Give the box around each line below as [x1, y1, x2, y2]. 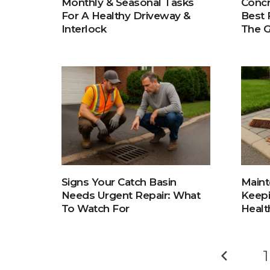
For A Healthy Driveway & [61, 9, 190, 22]
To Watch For [61, 202, 130, 215]
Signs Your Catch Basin [61, 176, 177, 189]
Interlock [61, 22, 107, 35]
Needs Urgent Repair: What [61, 189, 201, 202]
